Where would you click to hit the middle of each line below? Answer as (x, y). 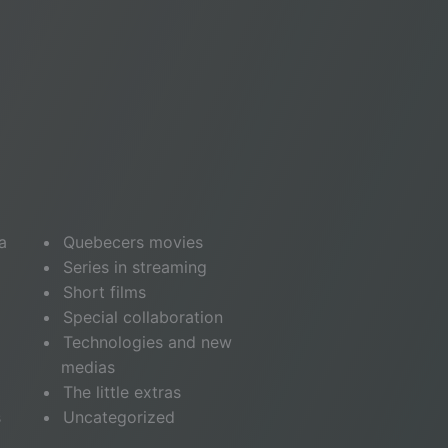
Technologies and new (147, 342)
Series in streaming (134, 267)
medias (87, 367)
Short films (104, 292)
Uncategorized (118, 417)
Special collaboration (142, 317)
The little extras (121, 392)
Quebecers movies (132, 242)
